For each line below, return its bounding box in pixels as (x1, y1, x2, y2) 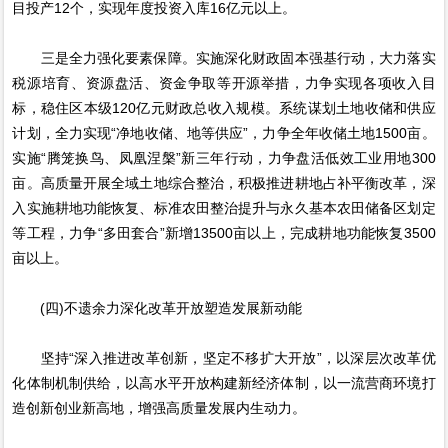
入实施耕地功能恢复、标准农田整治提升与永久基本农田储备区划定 (12, 200, 436, 217)
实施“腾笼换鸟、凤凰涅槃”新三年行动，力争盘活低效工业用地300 (12, 150, 436, 167)
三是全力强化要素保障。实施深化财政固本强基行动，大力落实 (12, 50, 436, 67)
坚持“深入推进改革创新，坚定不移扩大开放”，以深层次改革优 (12, 350, 436, 367)
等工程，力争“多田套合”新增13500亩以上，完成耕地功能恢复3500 (12, 225, 436, 242)
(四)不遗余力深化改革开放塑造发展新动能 (12, 300, 303, 317)
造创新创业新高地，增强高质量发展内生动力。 (12, 400, 307, 417)
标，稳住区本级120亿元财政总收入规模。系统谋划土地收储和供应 (12, 100, 436, 117)
